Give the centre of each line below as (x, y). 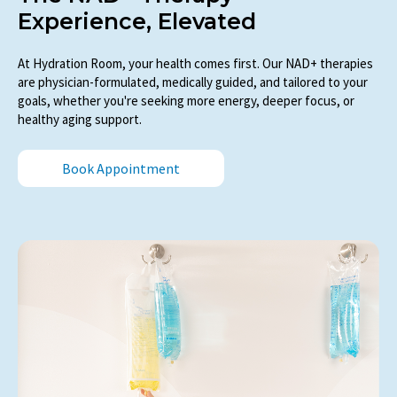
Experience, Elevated (137, 21)
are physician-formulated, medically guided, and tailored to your (193, 82)
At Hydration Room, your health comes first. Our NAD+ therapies (195, 64)
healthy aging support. (80, 120)
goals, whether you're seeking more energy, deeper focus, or (186, 101)
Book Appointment (121, 168)
